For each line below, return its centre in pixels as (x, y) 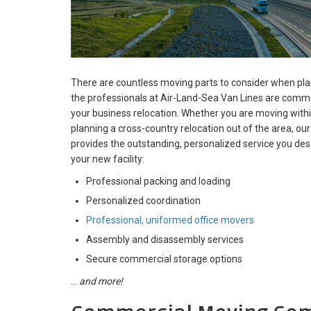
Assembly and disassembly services (165, 240)
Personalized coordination (143, 201)
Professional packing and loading (158, 182)
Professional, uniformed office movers (170, 220)
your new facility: (108, 159)
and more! (101, 281)
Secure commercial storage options (164, 259)
